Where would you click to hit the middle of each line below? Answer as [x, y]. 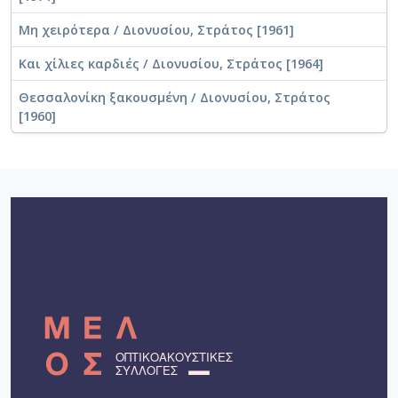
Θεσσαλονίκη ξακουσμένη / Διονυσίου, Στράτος [175, 98]
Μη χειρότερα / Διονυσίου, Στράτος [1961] [156, 30]
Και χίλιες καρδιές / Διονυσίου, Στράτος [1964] [171, 64]
